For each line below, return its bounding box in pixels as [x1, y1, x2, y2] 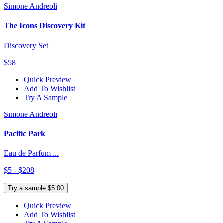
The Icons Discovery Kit [4, 21, 85, 30]
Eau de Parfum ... [4, 149, 59, 158]
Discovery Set [4, 41, 48, 50]
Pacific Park [4, 129, 45, 138]
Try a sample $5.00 [8, 184, 64, 192]
